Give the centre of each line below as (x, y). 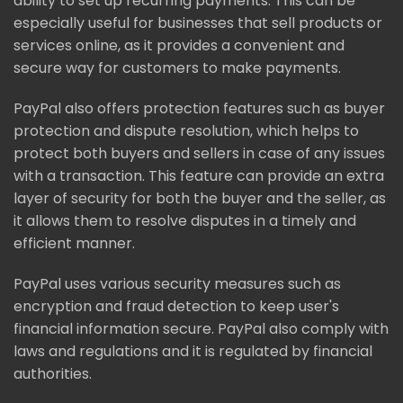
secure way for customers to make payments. (177, 67)
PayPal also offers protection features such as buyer (199, 108)
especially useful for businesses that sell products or (198, 22)
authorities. (53, 373)
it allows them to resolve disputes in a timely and (185, 220)
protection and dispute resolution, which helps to (186, 130)
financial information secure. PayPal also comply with (201, 328)
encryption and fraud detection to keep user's (176, 306)
